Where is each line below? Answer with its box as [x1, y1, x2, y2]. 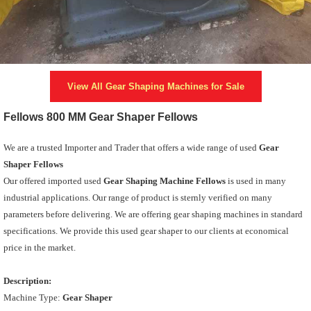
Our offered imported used [3, 175, 103, 186]
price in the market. [3, 242, 76, 253]
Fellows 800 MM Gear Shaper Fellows [3, 110, 198, 123]
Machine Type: [3, 292, 60, 303]
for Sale [208, 81, 244, 92]
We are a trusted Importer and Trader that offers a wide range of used [3, 142, 259, 153]
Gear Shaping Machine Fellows [103, 175, 226, 186]
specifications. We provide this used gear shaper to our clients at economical [3, 225, 289, 236]
